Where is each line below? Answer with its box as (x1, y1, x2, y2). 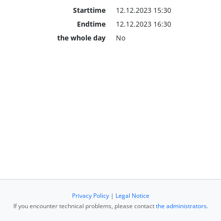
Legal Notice (115, 191, 149, 200)
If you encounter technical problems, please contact (13, 202, 156, 210)
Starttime (73, 5, 106, 15)
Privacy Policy (72, 191, 109, 200)
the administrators (155, 202, 207, 210)
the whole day (57, 33, 106, 42)
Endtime (76, 19, 106, 29)
